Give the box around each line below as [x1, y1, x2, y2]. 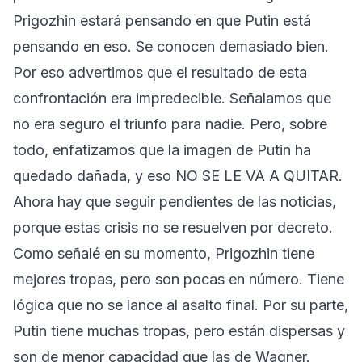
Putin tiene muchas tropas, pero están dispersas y [13, 322, 345, 339]
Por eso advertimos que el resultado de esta [13, 63, 307, 81]
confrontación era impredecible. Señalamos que [13, 89, 331, 107]
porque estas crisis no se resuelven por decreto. [13, 218, 333, 236]
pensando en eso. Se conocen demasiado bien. [13, 37, 329, 55]
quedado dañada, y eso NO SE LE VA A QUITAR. [13, 166, 343, 184]
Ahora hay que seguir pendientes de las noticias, [13, 192, 336, 210]
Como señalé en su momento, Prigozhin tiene [13, 244, 314, 262]
